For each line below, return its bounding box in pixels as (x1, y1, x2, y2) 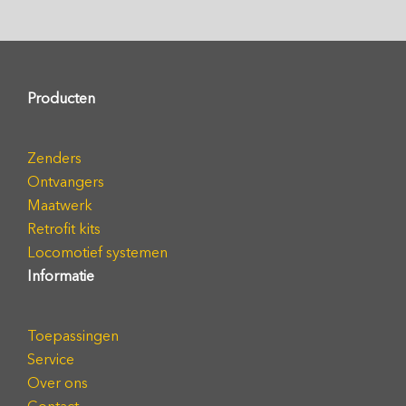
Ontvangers (27, 172, 104, 191)
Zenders (27, 149, 82, 168)
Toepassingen (27, 326, 119, 345)
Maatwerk (27, 196, 92, 215)
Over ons (27, 373, 88, 392)
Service (27, 350, 74, 369)
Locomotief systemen (27, 243, 168, 262)
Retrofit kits (27, 219, 101, 238)
